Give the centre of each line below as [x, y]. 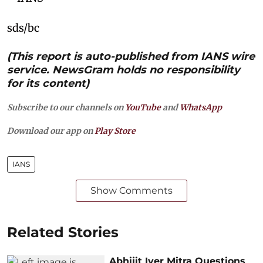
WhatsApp [201, 107]
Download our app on [51, 131]
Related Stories [63, 232]
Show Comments [131, 190]
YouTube [143, 107]
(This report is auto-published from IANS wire [131, 56]
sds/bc [23, 28]
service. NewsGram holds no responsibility [124, 70]
